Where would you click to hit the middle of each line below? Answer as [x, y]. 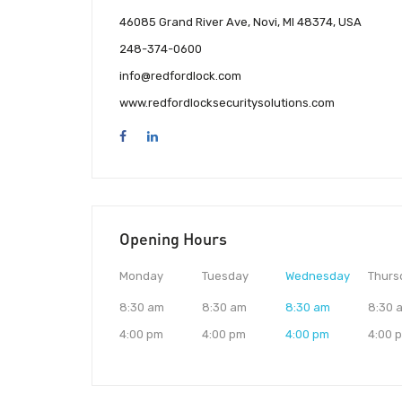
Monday [141, 276]
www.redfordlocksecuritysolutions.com [227, 103]
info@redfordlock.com [180, 76]
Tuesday [226, 276]
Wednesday [317, 276]
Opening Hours [173, 239]
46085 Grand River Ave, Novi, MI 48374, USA [240, 22]
